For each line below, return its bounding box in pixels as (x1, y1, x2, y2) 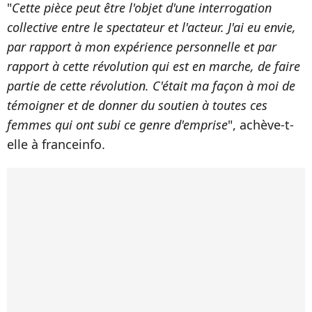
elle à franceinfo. (7, 136, 105, 153)
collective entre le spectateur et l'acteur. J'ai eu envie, (7, 19, 296, 36)
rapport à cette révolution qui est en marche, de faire (7, 58, 300, 75)
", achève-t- (228, 116, 294, 134)
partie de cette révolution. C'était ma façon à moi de (7, 77, 295, 95)
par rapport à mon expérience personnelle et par (7, 38, 276, 56)
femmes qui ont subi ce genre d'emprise (7, 116, 228, 134)
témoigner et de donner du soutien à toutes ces (7, 97, 267, 114)
